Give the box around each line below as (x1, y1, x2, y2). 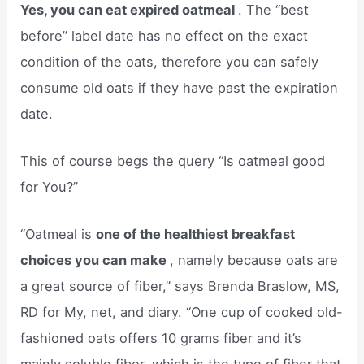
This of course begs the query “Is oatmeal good (20, 153, 326, 170)
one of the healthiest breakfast (96, 226, 296, 243)
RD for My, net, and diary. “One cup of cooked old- (20, 304, 344, 321)
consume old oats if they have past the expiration (20, 79, 339, 96)
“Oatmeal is (20, 226, 97, 243)
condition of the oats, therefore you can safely (20, 53, 319, 70)
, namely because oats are (170, 252, 339, 269)
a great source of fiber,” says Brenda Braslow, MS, (20, 278, 340, 295)
